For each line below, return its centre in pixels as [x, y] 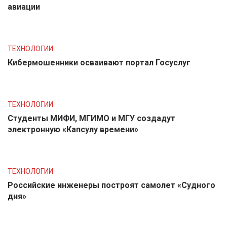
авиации [24, 7]
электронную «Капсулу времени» [73, 129]
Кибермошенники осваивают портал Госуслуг [99, 63]
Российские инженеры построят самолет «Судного [111, 185]
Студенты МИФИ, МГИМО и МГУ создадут [91, 118]
